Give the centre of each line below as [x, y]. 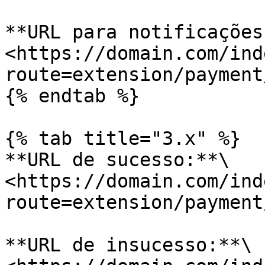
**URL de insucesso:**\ [128, 245]
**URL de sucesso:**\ [117, 160]
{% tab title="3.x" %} [123, 138]
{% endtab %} [72, 96]
